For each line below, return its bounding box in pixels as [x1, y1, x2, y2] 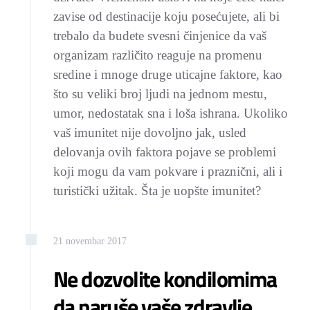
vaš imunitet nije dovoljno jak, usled [53, 125, 246, 140]
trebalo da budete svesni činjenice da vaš [53, 28, 266, 43]
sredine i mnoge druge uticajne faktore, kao [53, 67, 282, 82]
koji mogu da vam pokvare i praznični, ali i [53, 164, 282, 179]
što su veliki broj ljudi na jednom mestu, [53, 86, 267, 101]
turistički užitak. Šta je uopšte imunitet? [53, 183, 261, 198]
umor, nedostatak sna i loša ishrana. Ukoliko [53, 106, 288, 120]
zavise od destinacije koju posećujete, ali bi [53, 9, 280, 24]
